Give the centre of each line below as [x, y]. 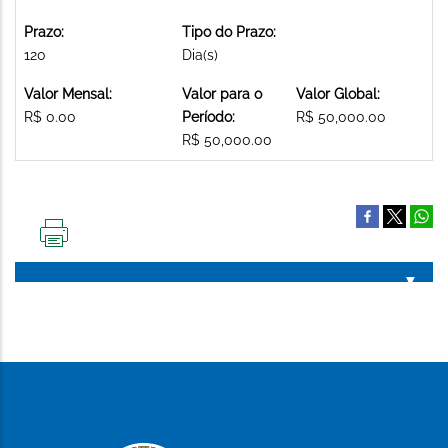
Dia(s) [200, 54]
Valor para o [222, 93]
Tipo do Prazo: [229, 31]
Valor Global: [338, 93]
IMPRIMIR [84, 254]
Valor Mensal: [68, 93]
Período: [208, 116]
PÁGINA [79, 286]
